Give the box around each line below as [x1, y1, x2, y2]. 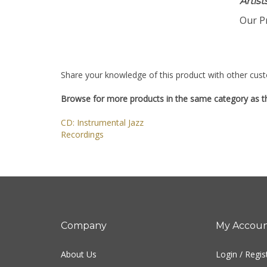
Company [61, 222, 107, 234]
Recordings [61, 131, 104, 142]
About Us [61, 251, 97, 262]
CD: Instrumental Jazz [61, 119, 144, 131]
